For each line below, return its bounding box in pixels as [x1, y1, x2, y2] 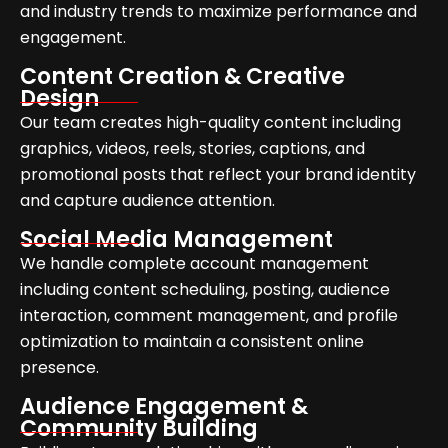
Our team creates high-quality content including [20, 111, 401, 135]
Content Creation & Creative [20, 61, 345, 93]
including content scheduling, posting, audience [20, 278, 390, 302]
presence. [20, 356, 99, 380]
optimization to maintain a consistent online [20, 330, 364, 354]
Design [20, 83, 99, 115]
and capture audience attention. [20, 189, 275, 213]
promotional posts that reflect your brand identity [20, 163, 416, 187]
